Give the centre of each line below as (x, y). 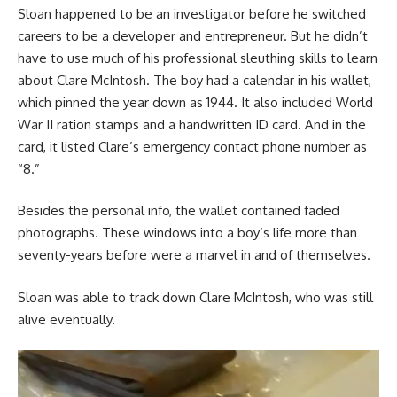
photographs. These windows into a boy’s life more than (187, 233)
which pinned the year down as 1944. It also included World (195, 102)
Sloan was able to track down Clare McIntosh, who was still (195, 297)
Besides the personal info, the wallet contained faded (179, 211)
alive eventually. (66, 319)
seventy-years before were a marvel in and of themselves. (194, 255)
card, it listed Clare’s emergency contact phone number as (192, 146)
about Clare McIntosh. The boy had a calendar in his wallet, (195, 80)
